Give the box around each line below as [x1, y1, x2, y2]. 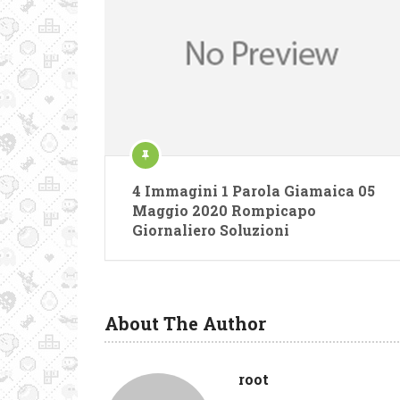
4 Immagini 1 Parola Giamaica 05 [132, 180, 375, 200]
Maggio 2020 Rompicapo [132, 200, 316, 220]
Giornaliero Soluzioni [132, 220, 289, 239]
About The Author [104, 311, 266, 335]
